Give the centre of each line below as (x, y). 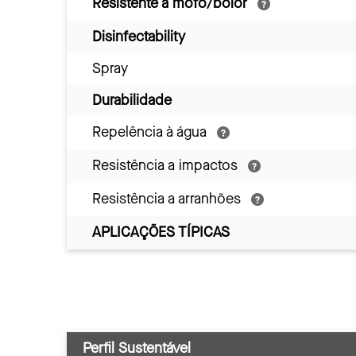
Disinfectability (139, 36)
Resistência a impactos (167, 165)
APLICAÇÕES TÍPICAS (161, 232)
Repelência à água (151, 132)
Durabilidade (132, 100)
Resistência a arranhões (168, 198)
